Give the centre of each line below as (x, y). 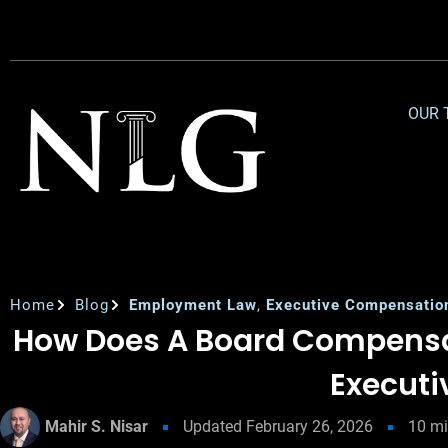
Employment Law (193, 305)
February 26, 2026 (309, 426)
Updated (212, 426)
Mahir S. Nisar (96, 426)
